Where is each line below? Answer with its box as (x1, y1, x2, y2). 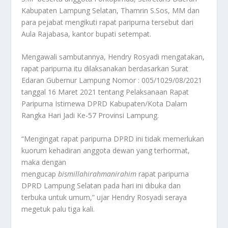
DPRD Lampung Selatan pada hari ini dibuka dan (21, 180, 181, 190)
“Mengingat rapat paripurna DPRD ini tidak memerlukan (21, 133, 205, 144)
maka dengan (21, 157, 67, 167)
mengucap (21, 168, 59, 179)
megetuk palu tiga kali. (21, 204, 95, 214)
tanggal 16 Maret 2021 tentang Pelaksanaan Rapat (21, 87, 189, 97)
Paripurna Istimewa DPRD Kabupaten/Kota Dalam (21, 99, 188, 109)
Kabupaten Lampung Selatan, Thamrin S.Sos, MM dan (21, 5, 200, 15)
